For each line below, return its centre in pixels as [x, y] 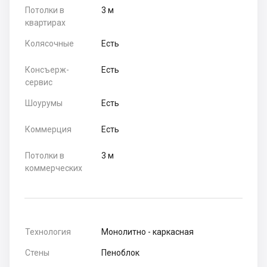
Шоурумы [44, 103]
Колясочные [49, 44]
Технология [48, 232]
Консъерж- [47, 70]
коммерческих [54, 168]
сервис [39, 83]
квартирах [45, 23]
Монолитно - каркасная [148, 232]
